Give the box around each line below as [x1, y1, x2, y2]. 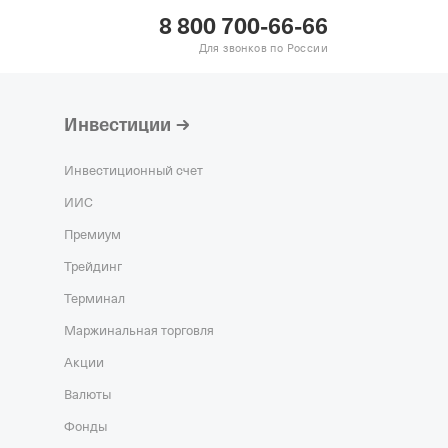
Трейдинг [64, 258, 122, 274]
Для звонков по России [198, 41, 328, 55]
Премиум [64, 226, 121, 242]
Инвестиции [64, 112, 171, 137]
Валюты [64, 386, 111, 402]
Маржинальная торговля [64, 322, 214, 338]
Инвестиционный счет [64, 162, 203, 178]
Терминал [64, 290, 125, 306]
